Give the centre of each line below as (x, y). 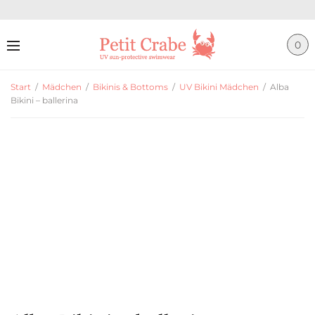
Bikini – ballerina (44, 100)
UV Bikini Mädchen (219, 87)
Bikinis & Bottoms (130, 87)
